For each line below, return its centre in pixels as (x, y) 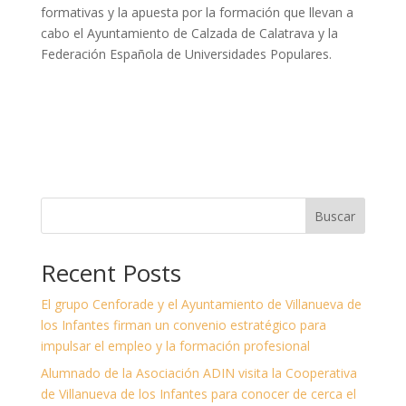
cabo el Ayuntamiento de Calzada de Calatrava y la (189, 34)
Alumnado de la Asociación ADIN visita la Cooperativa (198, 373)
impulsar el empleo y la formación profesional (175, 346)
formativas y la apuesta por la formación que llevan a (197, 13)
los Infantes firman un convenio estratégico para (183, 325)
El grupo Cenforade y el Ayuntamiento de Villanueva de (201, 304)
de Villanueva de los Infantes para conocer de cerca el (198, 394)
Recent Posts (111, 273)
